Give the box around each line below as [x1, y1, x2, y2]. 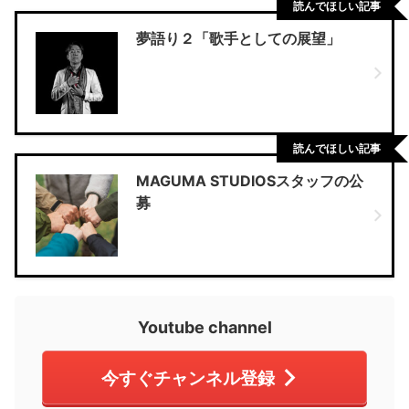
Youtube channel [137, 318, 272, 338]
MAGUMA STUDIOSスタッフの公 [136, 172, 363, 191]
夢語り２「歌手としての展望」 [136, 29, 341, 48]
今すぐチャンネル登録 [101, 366, 275, 389]
